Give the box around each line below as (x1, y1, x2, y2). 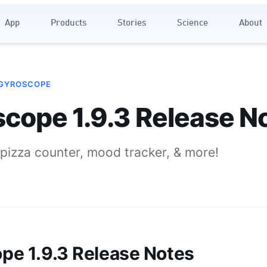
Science (177, 19, 208, 28)
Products (51, 19, 86, 28)
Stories (117, 19, 146, 28)
